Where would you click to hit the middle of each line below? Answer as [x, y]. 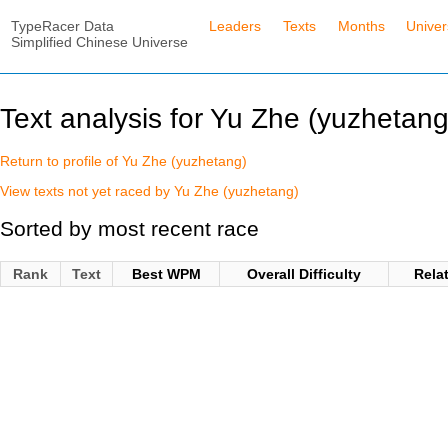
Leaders [235, 25]
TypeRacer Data [62, 25]
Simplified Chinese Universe [99, 41]
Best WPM [166, 273]
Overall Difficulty [304, 273]
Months [361, 25]
